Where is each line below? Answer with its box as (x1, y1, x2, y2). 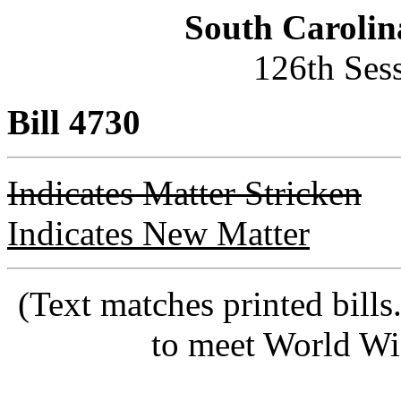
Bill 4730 (7, 103, 141, 141)
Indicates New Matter (7, 214, 310, 252)
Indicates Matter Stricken (7, 174, 362, 212)
